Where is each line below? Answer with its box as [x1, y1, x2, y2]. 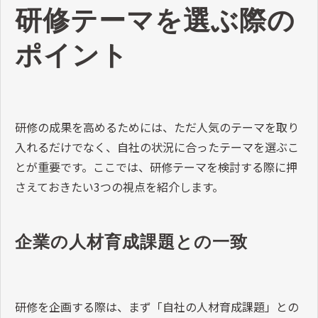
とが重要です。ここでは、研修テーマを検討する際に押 [15, 158, 297, 176]
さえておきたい [15, 178, 94, 196]
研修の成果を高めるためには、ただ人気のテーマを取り [15, 119, 299, 136]
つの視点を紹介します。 [100, 178, 224, 196]
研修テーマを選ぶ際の [15, 6, 295, 36]
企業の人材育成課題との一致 [15, 232, 248, 252]
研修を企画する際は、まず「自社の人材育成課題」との [15, 298, 299, 316]
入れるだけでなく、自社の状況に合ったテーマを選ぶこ [15, 138, 299, 156]
